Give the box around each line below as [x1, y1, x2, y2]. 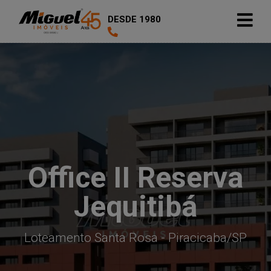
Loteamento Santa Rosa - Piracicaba [24, 230, 227, 245]
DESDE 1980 [107, 14, 161, 25]
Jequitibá [74, 189, 197, 224]
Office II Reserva [28, 160, 243, 195]
